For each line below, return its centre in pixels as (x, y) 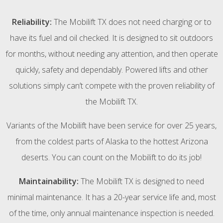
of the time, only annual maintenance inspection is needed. (111, 213)
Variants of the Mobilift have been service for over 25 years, (111, 125)
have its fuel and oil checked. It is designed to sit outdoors (111, 38)
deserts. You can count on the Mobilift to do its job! (111, 157)
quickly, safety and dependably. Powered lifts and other (111, 69)
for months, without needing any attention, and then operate (111, 54)
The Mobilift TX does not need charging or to (131, 22)
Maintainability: (49, 181)
